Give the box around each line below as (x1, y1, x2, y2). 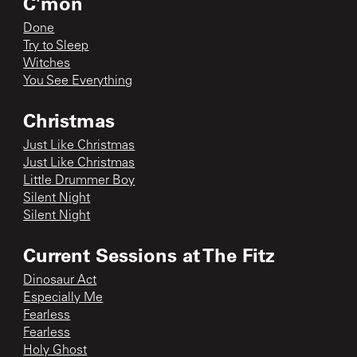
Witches (23, 57, 71, 70)
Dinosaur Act (23, 273, 97, 287)
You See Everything (23, 74, 133, 88)
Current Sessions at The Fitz (23, 241, 276, 267)
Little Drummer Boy (23, 174, 135, 187)
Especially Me (23, 291, 104, 304)
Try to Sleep (23, 39, 89, 53)
